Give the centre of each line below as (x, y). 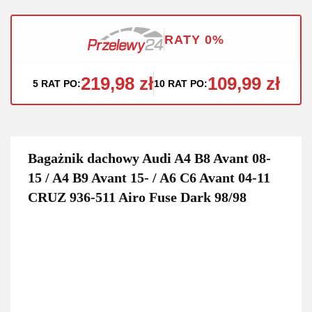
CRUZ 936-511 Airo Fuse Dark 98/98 (137, 197)
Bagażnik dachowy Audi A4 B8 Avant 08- (149, 158)
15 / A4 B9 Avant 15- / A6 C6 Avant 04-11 (149, 177)
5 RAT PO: (56, 83)
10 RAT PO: (180, 83)
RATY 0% (194, 40)
